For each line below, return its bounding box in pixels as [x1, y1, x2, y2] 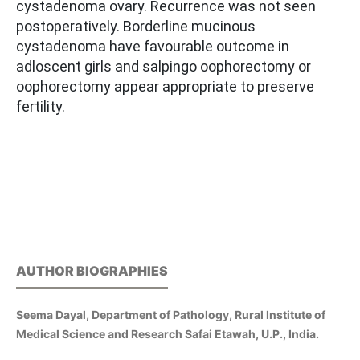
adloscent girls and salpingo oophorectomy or [16, 58, 311, 76]
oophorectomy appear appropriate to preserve [16, 78, 314, 96]
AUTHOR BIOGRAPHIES [16, 263, 168, 280]
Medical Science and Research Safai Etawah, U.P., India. [16, 327, 319, 342]
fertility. [16, 98, 65, 116]
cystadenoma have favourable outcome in [16, 38, 289, 55]
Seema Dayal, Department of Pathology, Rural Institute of [16, 308, 325, 322]
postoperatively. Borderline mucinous [16, 18, 256, 35]
